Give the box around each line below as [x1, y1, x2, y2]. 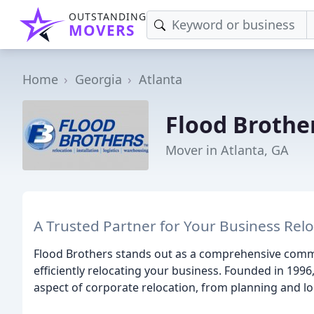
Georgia [75, 71, 122, 88]
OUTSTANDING [69, 10, 146, 23]
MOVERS [69, 20, 135, 40]
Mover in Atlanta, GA [165, 141, 289, 158]
